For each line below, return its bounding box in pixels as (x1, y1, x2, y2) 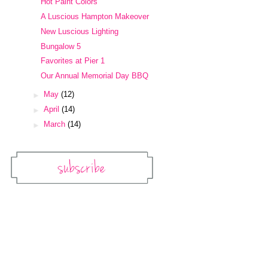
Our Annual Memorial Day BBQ (41, 71, 149, 81)
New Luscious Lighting (41, 26, 119, 36)
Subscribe (9, 134, 41, 142)
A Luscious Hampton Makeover (41, 12, 150, 22)
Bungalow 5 (41, 41, 81, 51)
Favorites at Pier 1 (41, 56, 105, 66)
